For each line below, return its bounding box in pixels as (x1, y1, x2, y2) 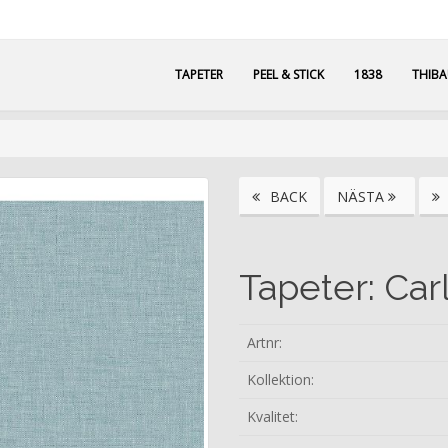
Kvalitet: (247, 407, 298, 426)
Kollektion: (247, 370, 314, 389)
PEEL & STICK (253, 66, 324, 83)
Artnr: (247, 333, 282, 352)
